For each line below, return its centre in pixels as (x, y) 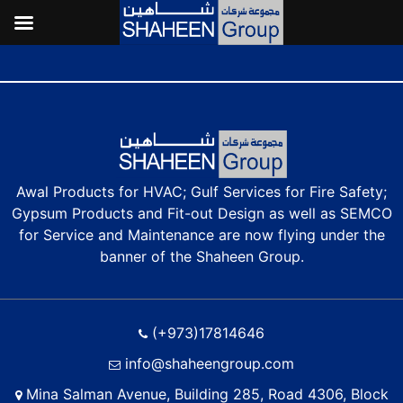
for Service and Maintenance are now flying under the (201, 234)
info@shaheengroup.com (207, 363)
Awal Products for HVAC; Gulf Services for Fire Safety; (201, 191)
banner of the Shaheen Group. (201, 256)
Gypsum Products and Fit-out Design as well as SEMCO (201, 213)
